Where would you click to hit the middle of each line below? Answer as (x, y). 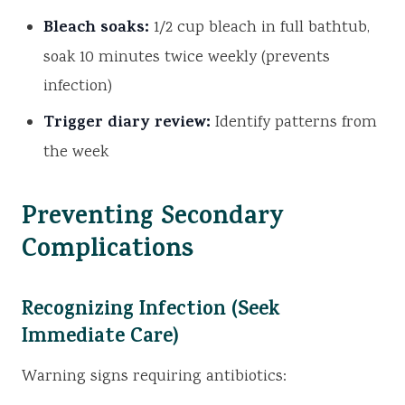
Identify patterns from (294, 123)
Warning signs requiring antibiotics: (154, 377)
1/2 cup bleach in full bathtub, (259, 28)
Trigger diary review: (127, 124)
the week (76, 153)
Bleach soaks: (96, 29)
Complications (108, 252)
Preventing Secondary (153, 220)
